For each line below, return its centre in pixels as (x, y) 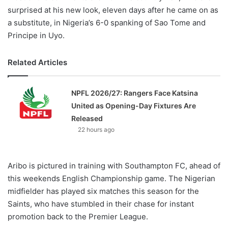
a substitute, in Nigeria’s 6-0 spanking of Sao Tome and (107, 22)
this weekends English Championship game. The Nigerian (111, 178)
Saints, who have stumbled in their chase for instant (101, 204)
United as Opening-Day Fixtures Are (134, 105)
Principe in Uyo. (36, 35)
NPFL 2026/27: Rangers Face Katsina (135, 93)
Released (87, 118)
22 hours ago (96, 129)
